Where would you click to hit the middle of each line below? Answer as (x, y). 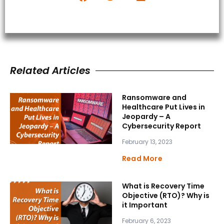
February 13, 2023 (147, 142)
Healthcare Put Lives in (163, 107)
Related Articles (50, 71)
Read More (142, 159)
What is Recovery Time (163, 186)
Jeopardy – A (146, 117)
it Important (145, 205)
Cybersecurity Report (161, 126)
